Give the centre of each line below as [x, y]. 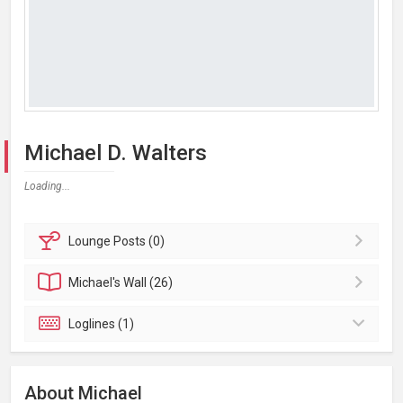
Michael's [96, 282]
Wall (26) [148, 282]
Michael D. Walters [116, 153]
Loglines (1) [102, 324]
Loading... [47, 186]
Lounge [91, 241]
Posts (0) [139, 241]
